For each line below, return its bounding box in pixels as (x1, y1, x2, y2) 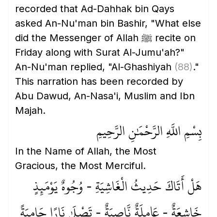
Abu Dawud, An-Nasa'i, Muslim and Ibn (15, 90, 195, 102)
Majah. (15, 105, 46, 116)
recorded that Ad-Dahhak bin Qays (15, 3, 174, 15)
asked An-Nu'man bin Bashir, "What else (15, 17, 201, 29)
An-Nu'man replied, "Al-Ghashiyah (15, 61, 174, 73)
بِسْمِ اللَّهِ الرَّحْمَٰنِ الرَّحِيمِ (96, 118, 202, 144)
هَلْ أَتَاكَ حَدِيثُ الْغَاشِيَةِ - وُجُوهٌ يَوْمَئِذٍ (33, 173, 202, 199)
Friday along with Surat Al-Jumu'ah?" (15, 46, 185, 58)
